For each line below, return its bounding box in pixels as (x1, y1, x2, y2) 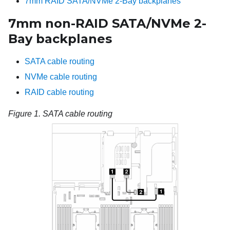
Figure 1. (8, 109, 43, 118)
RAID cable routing (25, 88, 94, 97)
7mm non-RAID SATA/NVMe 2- (8, 16, 206, 31)
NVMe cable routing (25, 72, 97, 81)
